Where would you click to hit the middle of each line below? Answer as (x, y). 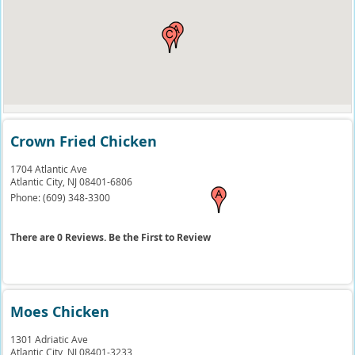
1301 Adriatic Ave (50, 339)
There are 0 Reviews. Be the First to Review (111, 237)
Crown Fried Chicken (84, 141)
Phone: (27, 197)
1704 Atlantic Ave (49, 169)
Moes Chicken (60, 312)
